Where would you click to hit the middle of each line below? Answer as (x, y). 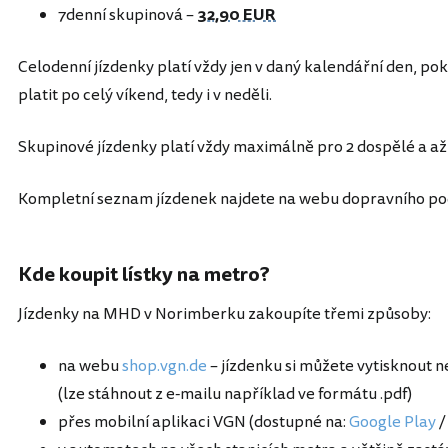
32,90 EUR (236, 15)
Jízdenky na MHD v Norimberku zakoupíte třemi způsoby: (224, 314)
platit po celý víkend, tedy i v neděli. (145, 95)
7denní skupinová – (127, 15)
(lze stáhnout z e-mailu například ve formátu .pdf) (235, 394)
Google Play (392, 422)
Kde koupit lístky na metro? (144, 274)
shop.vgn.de (164, 366)
